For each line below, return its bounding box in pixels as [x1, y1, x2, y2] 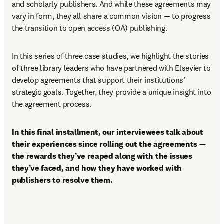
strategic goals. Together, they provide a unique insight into [12, 87, 211, 97]
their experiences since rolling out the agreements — [12, 139, 206, 149]
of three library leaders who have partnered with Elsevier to [12, 63, 211, 73]
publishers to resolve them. [12, 175, 115, 185]
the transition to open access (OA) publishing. [12, 23, 169, 33]
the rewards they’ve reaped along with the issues [12, 151, 192, 161]
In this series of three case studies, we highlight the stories [12, 51, 209, 61]
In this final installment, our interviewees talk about [12, 127, 203, 137]
